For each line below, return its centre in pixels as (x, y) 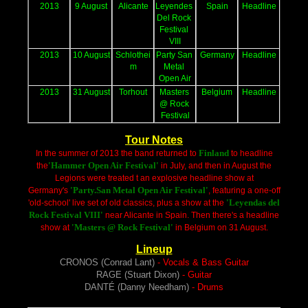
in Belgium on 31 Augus (218, 228)
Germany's (49, 191)
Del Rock (174, 18)
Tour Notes (154, 140)
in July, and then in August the (216, 166)
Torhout (133, 92)
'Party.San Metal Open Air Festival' (139, 190)
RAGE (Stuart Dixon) (138, 275)
